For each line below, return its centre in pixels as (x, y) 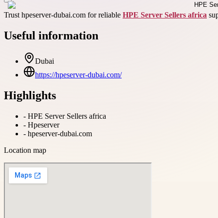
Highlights (30, 95)
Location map (25, 150)
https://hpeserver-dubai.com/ (78, 74)
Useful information (51, 35)
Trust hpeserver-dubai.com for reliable (63, 15)
